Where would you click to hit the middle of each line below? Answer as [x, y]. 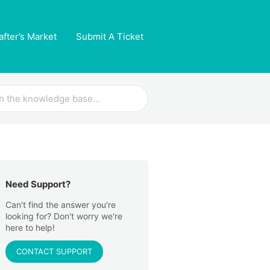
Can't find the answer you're [61, 205]
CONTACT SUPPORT [54, 251]
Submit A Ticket [110, 36]
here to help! [30, 228]
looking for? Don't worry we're [64, 216]
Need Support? [38, 184]
